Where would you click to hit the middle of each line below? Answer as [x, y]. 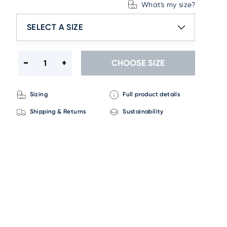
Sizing [39, 94]
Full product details [152, 94]
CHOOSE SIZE [138, 63]
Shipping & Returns [58, 112]
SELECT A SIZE [55, 27]
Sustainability [143, 112]
